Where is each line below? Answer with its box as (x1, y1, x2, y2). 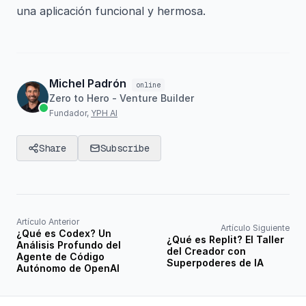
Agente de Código (16, 251, 105, 262)
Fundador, (49, 108, 91, 118)
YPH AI (91, 108, 117, 118)
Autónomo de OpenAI (16, 262, 120, 274)
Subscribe (100, 142, 150, 154)
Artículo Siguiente (221, 222, 290, 233)
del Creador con (167, 245, 246, 257)
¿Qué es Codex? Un (16, 227, 111, 239)
